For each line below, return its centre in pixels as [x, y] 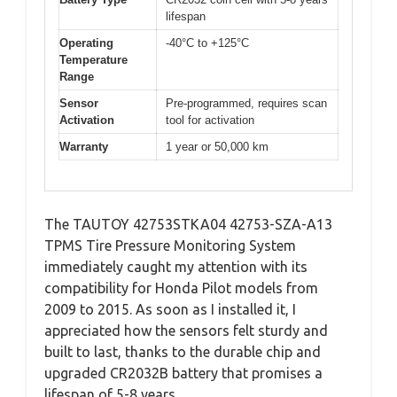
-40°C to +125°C [207, 43]
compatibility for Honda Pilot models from [181, 288]
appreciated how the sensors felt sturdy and [186, 331]
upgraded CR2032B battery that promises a [183, 373]
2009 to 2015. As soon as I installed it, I [170, 309]
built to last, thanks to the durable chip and [183, 352]
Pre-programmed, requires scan [246, 103]
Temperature [93, 59]
